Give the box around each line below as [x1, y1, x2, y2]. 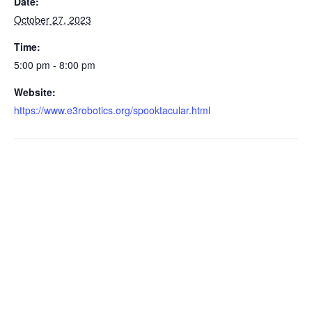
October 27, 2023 [14, 12, 91, 26]
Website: [14, 84, 56, 99]
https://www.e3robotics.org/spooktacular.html [14, 102, 210, 117]
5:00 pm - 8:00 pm [14, 57, 95, 72]
